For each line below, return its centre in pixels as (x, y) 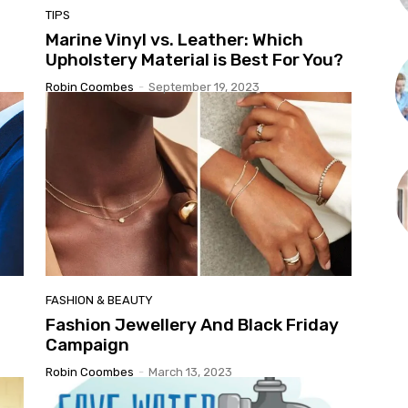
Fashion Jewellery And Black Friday (192, 324)
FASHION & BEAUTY (99, 300)
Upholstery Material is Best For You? (194, 60)
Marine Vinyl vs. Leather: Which (174, 40)
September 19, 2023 (204, 87)
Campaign (87, 344)
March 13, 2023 (190, 372)
